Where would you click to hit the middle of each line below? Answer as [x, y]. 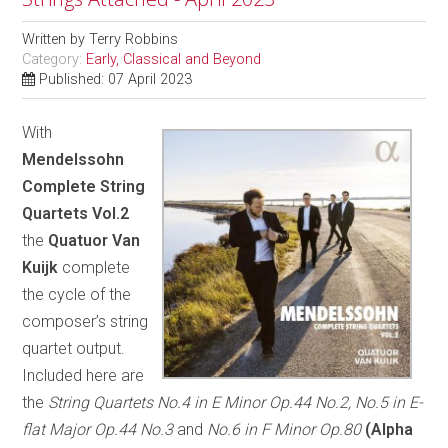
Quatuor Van [94, 240]
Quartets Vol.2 [76, 213]
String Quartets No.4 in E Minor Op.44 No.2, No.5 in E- [236, 402]
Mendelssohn [73, 159]
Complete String [84, 186]
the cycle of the [77, 294]
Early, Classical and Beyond [174, 59]
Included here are [83, 375]
